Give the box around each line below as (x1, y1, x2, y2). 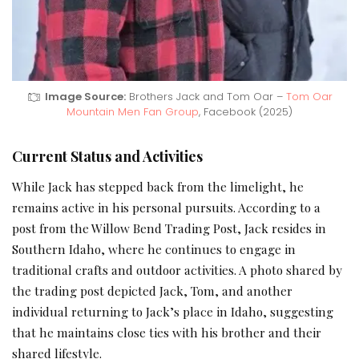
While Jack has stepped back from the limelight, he (12, 178, 304, 195)
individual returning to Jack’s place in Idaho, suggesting (12, 303, 333, 320)
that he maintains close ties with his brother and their (12, 324, 321, 341)
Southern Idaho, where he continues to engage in (12, 240, 296, 257)
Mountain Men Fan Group (67, 104, 199, 120)
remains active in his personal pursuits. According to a (12, 199, 321, 216)
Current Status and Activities (12, 147, 203, 166)
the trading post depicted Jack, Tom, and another (12, 282, 292, 299)
